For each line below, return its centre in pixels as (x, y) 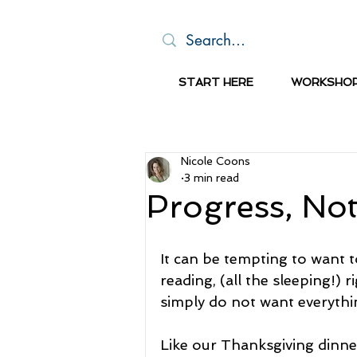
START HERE (216, 82)
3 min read (212, 178)
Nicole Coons (216, 161)
